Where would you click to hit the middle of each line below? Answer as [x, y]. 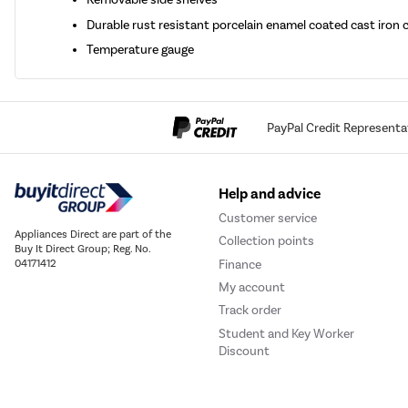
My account [252, 287]
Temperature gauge [141, 50]
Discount [244, 351]
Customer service [268, 218]
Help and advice [270, 194]
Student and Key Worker [286, 333]
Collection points [266, 241]
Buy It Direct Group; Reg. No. [82, 249]
